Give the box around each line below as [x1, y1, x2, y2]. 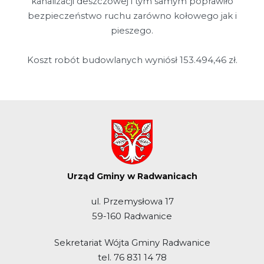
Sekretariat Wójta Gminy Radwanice [54, 237, 210, 248]
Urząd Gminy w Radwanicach [67, 171, 197, 182]
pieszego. [111, 25, 153, 36]
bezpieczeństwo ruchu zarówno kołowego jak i [27, 10, 237, 21]
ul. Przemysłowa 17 [90, 196, 174, 207]
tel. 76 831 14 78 [97, 252, 167, 263]
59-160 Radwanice [92, 210, 172, 222]
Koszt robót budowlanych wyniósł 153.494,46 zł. [27, 54, 237, 65]
